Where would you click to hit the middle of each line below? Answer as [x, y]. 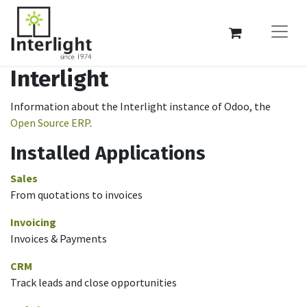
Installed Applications [108, 153]
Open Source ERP [50, 123]
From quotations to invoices [76, 195]
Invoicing [33, 222]
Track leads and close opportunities [94, 282]
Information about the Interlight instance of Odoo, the [140, 106]
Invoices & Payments [59, 238]
